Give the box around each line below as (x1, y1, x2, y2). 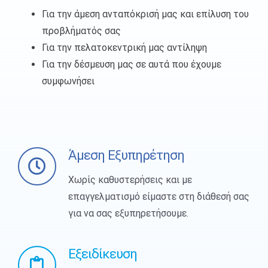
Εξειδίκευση (68, 245, 137, 261)
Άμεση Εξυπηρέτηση (68, 147, 184, 163)
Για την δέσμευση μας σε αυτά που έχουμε (41, 58, 221, 70)
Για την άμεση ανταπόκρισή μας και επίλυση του (41, 8, 249, 20)
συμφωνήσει (41, 75, 95, 87)
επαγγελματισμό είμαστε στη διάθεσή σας (68, 190, 249, 202)
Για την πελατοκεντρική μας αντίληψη (41, 41, 207, 53)
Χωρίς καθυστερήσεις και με (68, 173, 192, 185)
